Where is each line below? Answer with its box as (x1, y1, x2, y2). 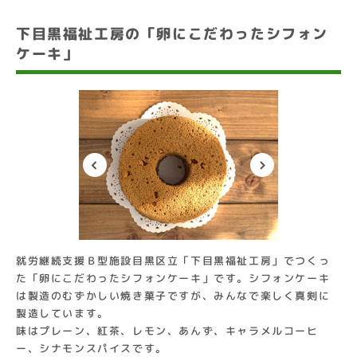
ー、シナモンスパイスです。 (16, 341, 167, 355)
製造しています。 (16, 306, 109, 320)
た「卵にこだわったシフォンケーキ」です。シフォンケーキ (16, 271, 331, 285)
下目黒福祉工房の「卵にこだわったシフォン (16, 24, 328, 44)
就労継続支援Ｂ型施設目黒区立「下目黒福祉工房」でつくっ (16, 253, 331, 268)
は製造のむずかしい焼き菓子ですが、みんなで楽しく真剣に (16, 288, 331, 303)
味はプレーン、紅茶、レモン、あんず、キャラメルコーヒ (16, 324, 319, 338)
